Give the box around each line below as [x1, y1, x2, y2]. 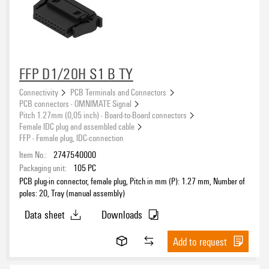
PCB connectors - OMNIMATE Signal [19, 97, 131, 110]
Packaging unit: [19, 162, 67, 174]
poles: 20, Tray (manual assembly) [19, 187, 125, 199]
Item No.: [19, 148, 47, 161]
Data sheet [24, 207, 65, 222]
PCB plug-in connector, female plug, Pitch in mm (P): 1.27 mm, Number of [19, 175, 245, 187]
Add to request [172, 234, 228, 249]
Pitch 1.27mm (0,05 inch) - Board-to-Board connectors [19, 109, 187, 121]
